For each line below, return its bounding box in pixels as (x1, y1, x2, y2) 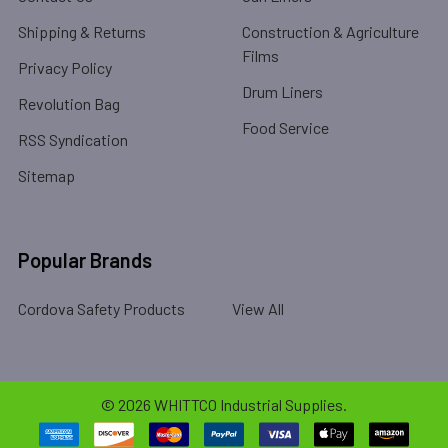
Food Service (242, 118, 329, 137)
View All (232, 299, 284, 318)
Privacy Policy (18, 58, 112, 77)
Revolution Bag (18, 94, 120, 113)
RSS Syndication (18, 130, 128, 149)
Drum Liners (242, 82, 323, 101)
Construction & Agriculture (242, 22, 419, 41)
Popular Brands (18, 248, 152, 272)
